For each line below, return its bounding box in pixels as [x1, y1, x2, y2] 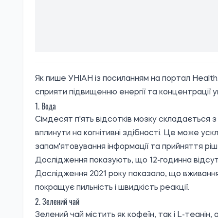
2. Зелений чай [35, 196, 79, 208]
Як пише [35, 75, 68, 83]
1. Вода [35, 100, 56, 112]
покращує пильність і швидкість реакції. [35, 184, 189, 192]
